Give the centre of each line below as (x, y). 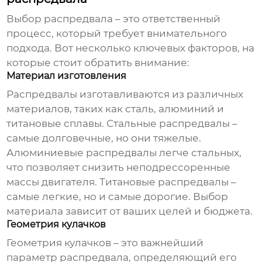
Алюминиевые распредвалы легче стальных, (124, 153)
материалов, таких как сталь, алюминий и (116, 109)
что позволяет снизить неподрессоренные (119, 168)
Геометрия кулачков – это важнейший (105, 243)
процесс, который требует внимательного (117, 34)
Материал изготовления (67, 76)
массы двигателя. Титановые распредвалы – (122, 182)
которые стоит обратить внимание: (98, 63)
